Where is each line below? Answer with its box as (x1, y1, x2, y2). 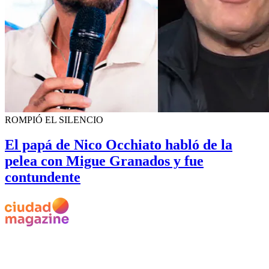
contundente (5, 169, 80, 186)
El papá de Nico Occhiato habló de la (5, 137, 232, 153)
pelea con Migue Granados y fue (5, 153, 204, 169)
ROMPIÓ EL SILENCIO (5, 114, 103, 125)
